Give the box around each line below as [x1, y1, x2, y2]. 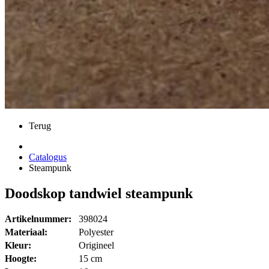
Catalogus [29, 151, 67, 162]
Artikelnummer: [5, 213, 71, 224]
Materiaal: [5, 226, 47, 237]
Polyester [79, 226, 113, 237]
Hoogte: [5, 253, 37, 264]
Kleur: [5, 240, 31, 250]
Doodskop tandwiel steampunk [5, 185, 193, 201]
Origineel [79, 240, 114, 250]
